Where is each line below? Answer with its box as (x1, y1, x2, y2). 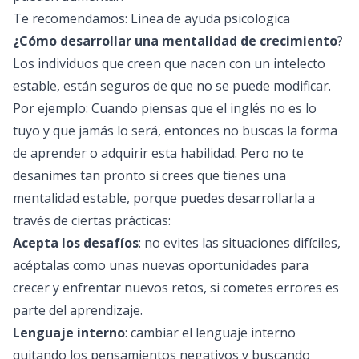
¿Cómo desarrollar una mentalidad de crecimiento (13, 32, 337, 50)
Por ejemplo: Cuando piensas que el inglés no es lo (13, 99, 317, 117)
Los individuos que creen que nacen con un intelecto (13, 54, 325, 72)
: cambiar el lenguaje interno (125, 324, 296, 341)
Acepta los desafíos (13, 234, 139, 252)
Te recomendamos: (13, 10, 131, 27)
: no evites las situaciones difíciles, (139, 234, 341, 252)
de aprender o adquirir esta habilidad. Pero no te (13, 144, 304, 162)
